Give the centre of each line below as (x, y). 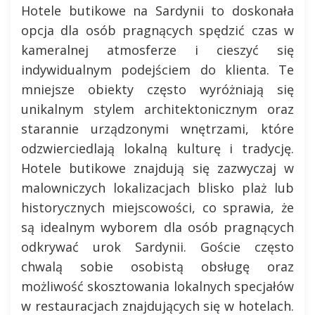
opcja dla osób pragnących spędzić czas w (157, 30)
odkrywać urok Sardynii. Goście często (157, 247)
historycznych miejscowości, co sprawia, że (157, 207)
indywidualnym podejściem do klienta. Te (157, 70)
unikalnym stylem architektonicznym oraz (157, 109)
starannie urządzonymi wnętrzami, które (157, 129)
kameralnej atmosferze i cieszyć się (157, 50)
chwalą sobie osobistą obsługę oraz (157, 266)
